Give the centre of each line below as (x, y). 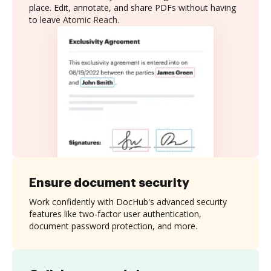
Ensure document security (109, 182)
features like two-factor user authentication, (115, 214)
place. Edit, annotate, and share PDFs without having (132, 8)
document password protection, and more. (113, 226)
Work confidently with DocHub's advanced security (128, 201)
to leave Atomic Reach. (74, 20)
